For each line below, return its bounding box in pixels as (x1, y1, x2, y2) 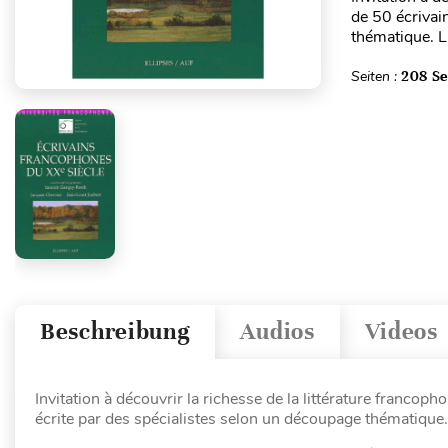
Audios (240, 317, 315, 347)
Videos (364, 317, 438, 347)
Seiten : (350, 67, 401, 86)
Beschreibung (40, 317, 191, 347)
